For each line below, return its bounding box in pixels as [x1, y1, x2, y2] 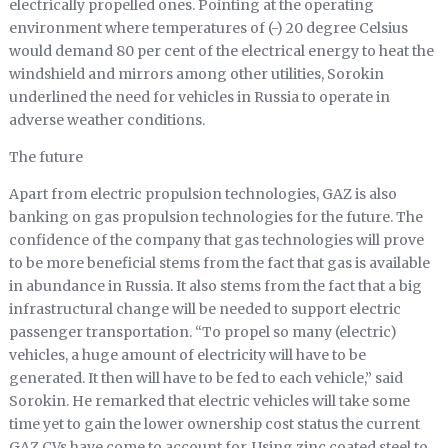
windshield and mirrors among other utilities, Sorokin [8, 65, 384, 84]
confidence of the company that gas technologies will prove [8, 231, 424, 250]
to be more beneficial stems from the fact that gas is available [8, 254, 430, 273]
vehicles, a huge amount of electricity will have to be [8, 346, 366, 365]
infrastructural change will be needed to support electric [8, 300, 401, 319]
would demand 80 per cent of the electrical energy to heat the [8, 42, 434, 61]
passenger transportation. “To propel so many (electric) [8, 323, 397, 342]
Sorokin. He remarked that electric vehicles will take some [8, 392, 410, 411]
